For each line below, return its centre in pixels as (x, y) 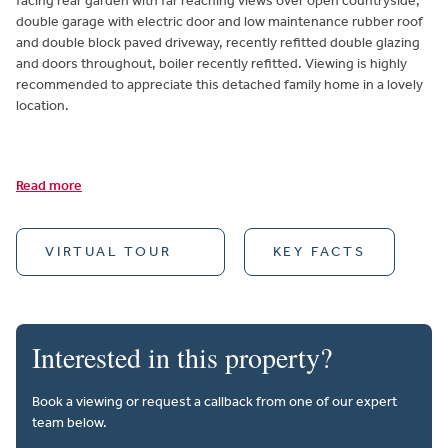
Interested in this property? (182, 357)
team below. (69, 423)
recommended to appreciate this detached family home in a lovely (219, 85)
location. (42, 106)
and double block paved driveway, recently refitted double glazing (218, 43)
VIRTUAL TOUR (108, 252)
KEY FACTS (319, 252)
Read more (49, 186)
